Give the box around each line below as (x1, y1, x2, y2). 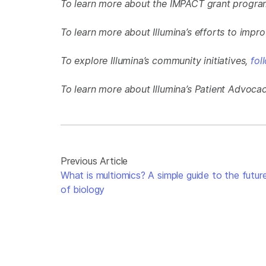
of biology (61, 183, 105, 196)
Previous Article (61, 155, 128, 167)
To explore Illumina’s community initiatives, (61, 55, 251, 67)
